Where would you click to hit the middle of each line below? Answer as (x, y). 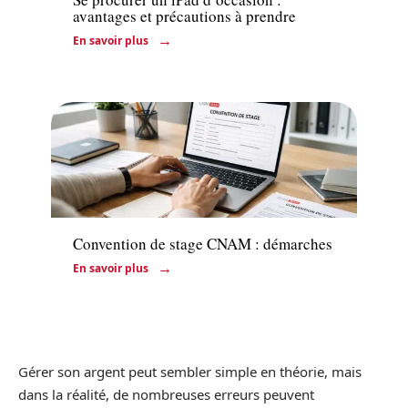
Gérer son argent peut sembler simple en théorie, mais (190, 372)
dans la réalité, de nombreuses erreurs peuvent (166, 395)
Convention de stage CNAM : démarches (203, 244)
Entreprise (101, 198)
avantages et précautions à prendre (184, 15)
